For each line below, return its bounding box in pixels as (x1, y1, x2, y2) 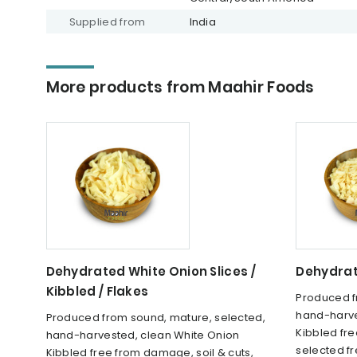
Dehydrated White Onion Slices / (45, 262, 256, 280)
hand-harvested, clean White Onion (45, 327, 240, 343)
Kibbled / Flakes (45, 282, 149, 300)
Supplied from (69, 14, 146, 29)
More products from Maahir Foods (45, 76, 315, 98)
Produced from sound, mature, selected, (45, 309, 265, 325)
